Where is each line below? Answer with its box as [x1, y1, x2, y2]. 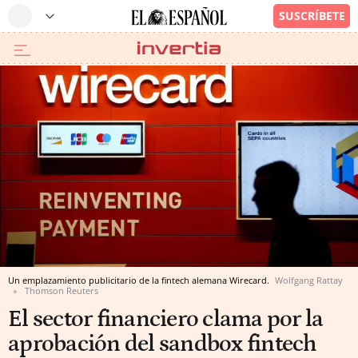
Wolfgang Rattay [275, 274, 343, 286]
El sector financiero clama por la [8, 306, 324, 332]
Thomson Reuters [25, 284, 98, 296]
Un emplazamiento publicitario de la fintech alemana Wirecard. [8, 274, 272, 286]
